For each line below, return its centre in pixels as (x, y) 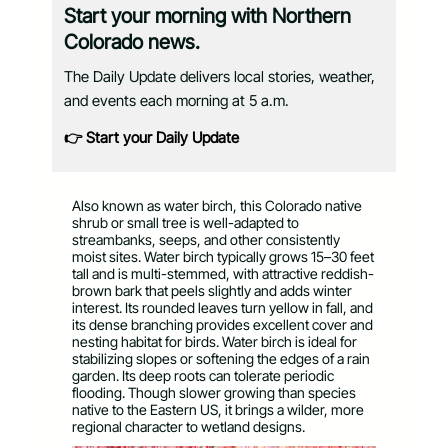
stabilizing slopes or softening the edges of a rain (221, 358)
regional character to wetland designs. (188, 426)
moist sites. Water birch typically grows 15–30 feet (223, 256)
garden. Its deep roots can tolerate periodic (203, 375)
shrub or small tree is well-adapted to (185, 222)
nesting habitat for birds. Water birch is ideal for (214, 341)
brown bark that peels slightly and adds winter (212, 290)
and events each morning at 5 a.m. (176, 100)
